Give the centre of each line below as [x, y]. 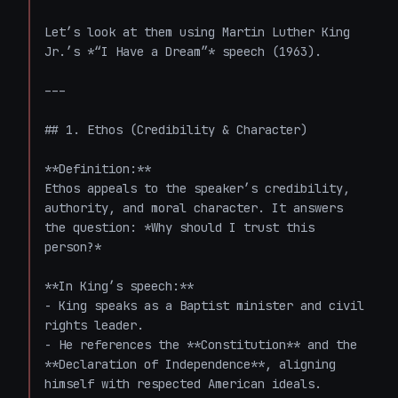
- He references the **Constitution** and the [201, 345]
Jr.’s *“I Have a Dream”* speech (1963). [183, 52]
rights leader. [94, 325]
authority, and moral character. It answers [194, 208]
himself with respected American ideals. [183, 384]
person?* [73, 247]
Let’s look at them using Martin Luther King [197, 32]
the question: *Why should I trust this [179, 227]
